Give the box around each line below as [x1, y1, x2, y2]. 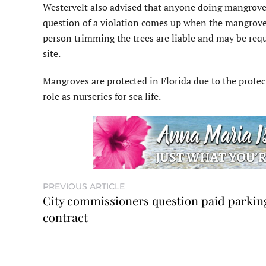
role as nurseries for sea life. [43, 90, 161, 103]
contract [43, 209, 88, 226]
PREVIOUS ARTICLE [43, 181, 125, 192]
